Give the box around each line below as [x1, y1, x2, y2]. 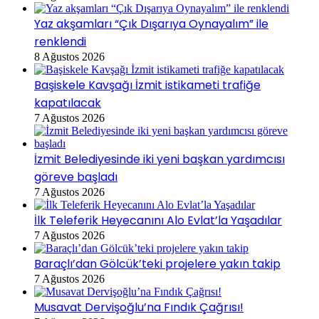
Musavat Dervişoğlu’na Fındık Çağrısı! [34, 298, 244, 315]
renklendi [34, 33, 86, 50]
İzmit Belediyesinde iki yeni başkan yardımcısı [34, 150, 285, 167]
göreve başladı [34, 168, 117, 185]
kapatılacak [34, 94, 101, 111]
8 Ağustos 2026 [34, 50, 105, 63]
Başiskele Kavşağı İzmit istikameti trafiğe [34, 76, 261, 93]
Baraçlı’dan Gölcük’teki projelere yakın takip [34, 255, 281, 272]
